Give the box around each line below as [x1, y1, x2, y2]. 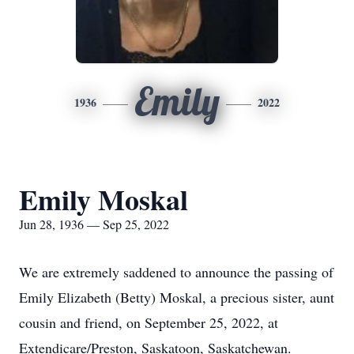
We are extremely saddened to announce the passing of [19, 262, 333, 281]
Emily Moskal [19, 179, 188, 220]
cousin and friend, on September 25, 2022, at [19, 313, 278, 332]
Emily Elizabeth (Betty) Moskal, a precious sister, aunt [19, 288, 334, 307]
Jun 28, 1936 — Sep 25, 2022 [19, 216, 169, 232]
